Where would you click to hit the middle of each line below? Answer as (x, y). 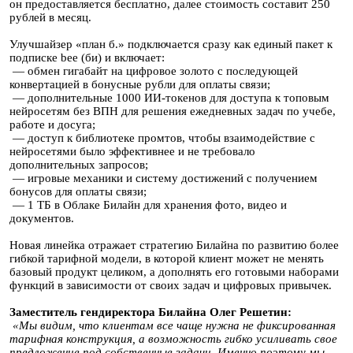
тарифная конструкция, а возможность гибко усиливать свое (173, 339)
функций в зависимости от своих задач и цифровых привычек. (171, 285)
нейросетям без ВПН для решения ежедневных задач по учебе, (173, 111)
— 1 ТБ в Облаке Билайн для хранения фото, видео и (148, 205)
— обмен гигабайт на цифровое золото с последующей (154, 71)
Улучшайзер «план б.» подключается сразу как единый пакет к (171, 44)
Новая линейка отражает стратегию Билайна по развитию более (174, 245)
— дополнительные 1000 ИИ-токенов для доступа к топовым (169, 98)
